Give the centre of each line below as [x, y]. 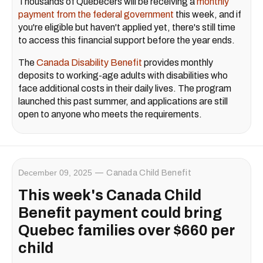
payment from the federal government [96, 15]
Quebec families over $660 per [127, 231]
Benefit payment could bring [120, 213]
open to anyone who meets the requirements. [110, 114]
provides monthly [178, 63]
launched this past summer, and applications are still [123, 102]
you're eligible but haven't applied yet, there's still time [127, 28]
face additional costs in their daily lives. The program [125, 89]
